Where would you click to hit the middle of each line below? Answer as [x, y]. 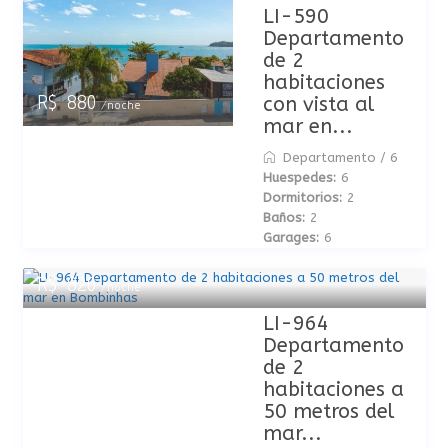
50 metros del [328, 411]
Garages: [290, 237]
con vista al [318, 104]
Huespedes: [299, 177]
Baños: [283, 217]
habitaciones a [333, 389]
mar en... [307, 126]
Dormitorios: [302, 197]
